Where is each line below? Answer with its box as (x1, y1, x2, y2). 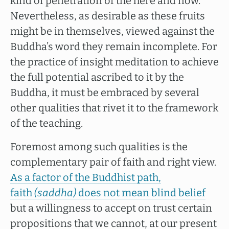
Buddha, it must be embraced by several (10, 86, 199, 99)
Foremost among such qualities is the (10, 141, 188, 153)
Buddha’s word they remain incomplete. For (10, 40, 217, 53)
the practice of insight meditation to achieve (10, 56, 219, 68)
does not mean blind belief (76, 187, 205, 199)
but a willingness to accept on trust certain (10, 202, 212, 214)
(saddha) (34, 187, 76, 199)
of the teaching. (10, 117, 83, 129)
